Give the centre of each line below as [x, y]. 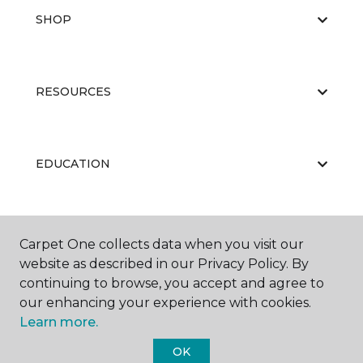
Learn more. [59, 322]
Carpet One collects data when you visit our [162, 244]
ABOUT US [67, 236]
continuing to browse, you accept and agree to [172, 283]
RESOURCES [73, 92]
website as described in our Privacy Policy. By [164, 264]
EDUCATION [73, 164]
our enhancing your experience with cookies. [165, 303]
